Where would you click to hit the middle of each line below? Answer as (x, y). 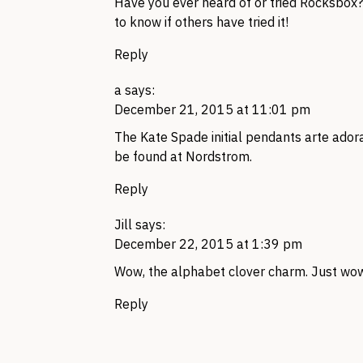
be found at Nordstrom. (183, 156)
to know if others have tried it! (201, 22)
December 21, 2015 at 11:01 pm (212, 109)
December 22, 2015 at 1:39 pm (208, 244)
